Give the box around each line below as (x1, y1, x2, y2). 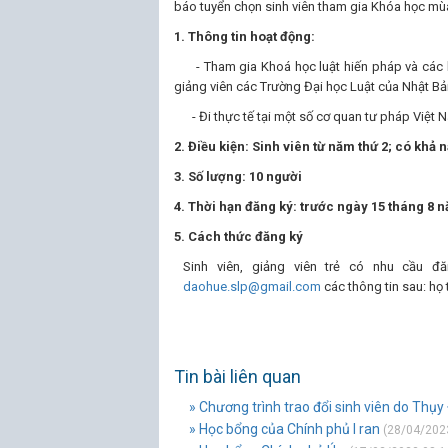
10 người (249, 169, 302, 184)
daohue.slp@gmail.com (183, 279, 322, 294)
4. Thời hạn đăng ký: (174, 199, 300, 214)
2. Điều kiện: (174, 139, 252, 154)
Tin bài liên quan (174, 366, 301, 387)
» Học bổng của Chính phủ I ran (189, 421, 380, 437)
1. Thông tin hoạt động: (174, 29, 315, 44)
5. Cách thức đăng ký (174, 229, 303, 244)
